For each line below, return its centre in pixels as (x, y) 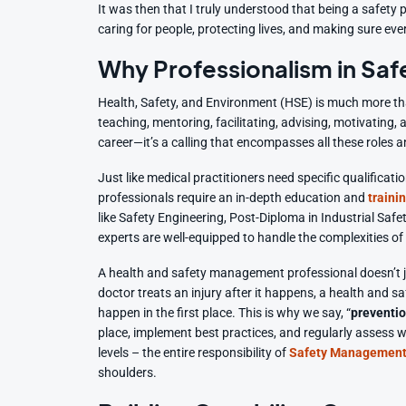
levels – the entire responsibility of (194, 353)
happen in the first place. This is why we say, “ (225, 313)
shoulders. (128, 372)
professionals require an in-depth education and (232, 198)
